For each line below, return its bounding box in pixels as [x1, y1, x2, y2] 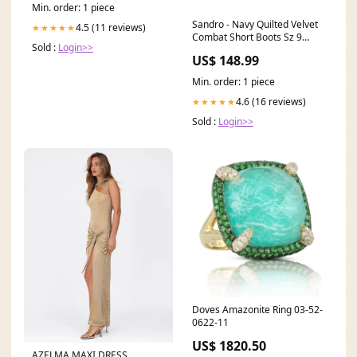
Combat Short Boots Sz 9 [192, 30, 302, 45]
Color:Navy [192, 43, 241, 57]
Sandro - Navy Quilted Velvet [192, 18, 318, 32]
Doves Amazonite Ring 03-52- [192, 303, 323, 317]
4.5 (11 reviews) [76, 21, 146, 35]
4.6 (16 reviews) [236, 95, 306, 109]
